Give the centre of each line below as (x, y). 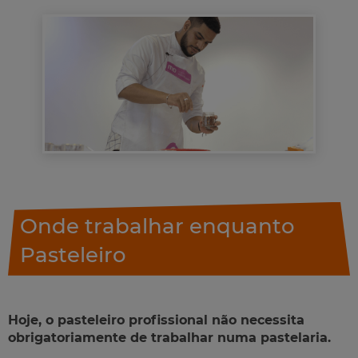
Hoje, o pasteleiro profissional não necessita (156, 320)
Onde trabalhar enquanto (157, 226)
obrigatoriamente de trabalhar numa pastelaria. (169, 337)
